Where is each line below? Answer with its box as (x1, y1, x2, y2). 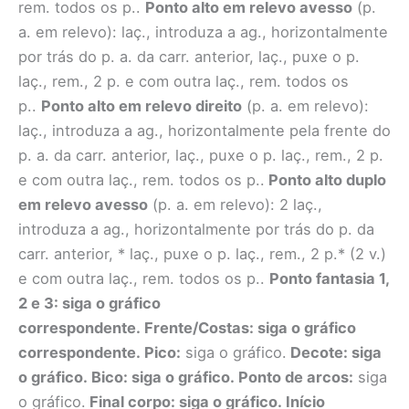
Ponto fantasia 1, (269, 268, 389, 288)
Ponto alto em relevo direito (41, 96, 242, 115)
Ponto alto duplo (265, 170, 386, 189)
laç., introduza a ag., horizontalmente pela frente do (18, 121, 391, 140)
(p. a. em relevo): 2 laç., (148, 194, 322, 214)
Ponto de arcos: (235, 367, 353, 386)
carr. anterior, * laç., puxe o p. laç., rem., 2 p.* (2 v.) (18, 244, 386, 263)
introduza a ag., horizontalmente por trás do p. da (18, 219, 374, 238)
